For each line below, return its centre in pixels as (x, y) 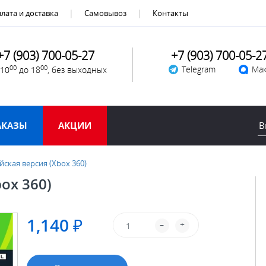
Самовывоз (105, 13)
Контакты (170, 13)
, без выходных (77, 70)
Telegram (198, 69)
